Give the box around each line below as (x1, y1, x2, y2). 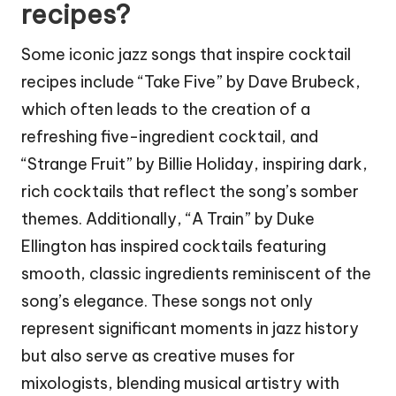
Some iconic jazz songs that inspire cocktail (21, 43, 351, 65)
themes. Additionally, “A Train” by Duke (21, 208, 315, 229)
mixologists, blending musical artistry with (21, 372, 339, 393)
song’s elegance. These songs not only (21, 290, 313, 311)
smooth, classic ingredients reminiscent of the (21, 263, 371, 284)
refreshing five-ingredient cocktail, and (21, 126, 318, 147)
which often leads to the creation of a (21, 98, 310, 119)
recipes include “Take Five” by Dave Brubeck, (21, 71, 361, 92)
